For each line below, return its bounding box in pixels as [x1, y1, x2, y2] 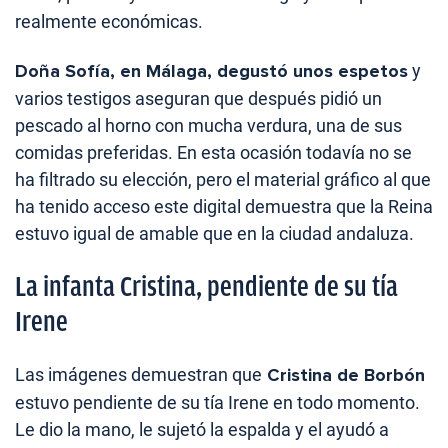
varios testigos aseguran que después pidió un [15, 88, 382, 110]
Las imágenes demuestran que [15, 364, 262, 386]
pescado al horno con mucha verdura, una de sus [15, 115, 402, 137]
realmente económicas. [15, 11, 203, 33]
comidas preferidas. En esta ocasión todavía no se [15, 142, 412, 164]
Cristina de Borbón [262, 364, 425, 387]
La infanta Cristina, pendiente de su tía [15, 271, 398, 303]
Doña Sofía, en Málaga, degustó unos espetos [15, 60, 408, 83]
